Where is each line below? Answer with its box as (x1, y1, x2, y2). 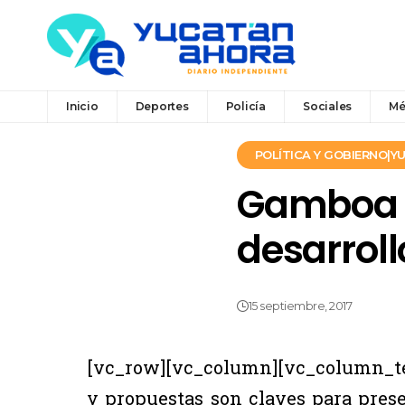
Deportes (135, 99, 189, 113)
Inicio (66, 99, 99, 113)
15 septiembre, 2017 (248, 299, 353, 314)
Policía (225, 99, 266, 113)
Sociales (302, 99, 353, 113)
